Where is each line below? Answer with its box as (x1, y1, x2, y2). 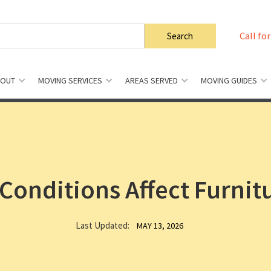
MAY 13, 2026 (136, 220, 183, 231)
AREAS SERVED (125, 75, 178, 86)
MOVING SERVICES (38, 75, 102, 86)
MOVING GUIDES (201, 75, 257, 86)
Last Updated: (75, 220, 129, 231)
